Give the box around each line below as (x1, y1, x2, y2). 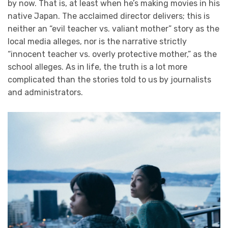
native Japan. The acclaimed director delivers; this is (8, 11, 210, 21)
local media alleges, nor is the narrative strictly (8, 37, 187, 47)
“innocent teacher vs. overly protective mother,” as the (8, 49, 217, 60)
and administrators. (8, 88, 85, 98)
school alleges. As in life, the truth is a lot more (8, 62, 187, 72)
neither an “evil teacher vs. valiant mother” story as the (8, 24, 219, 34)
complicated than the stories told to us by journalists (8, 75, 211, 85)
